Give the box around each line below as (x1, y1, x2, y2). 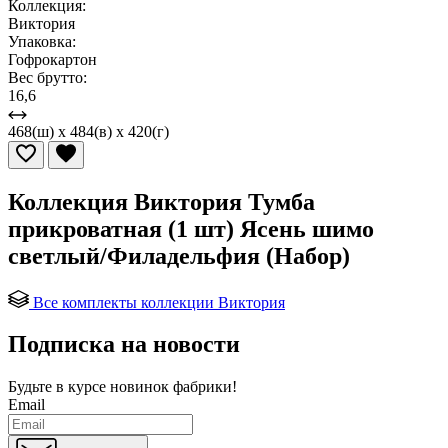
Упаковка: (8, 32, 76, 50)
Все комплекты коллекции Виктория (33, 293, 285, 311)
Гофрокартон (8, 50, 97, 68)
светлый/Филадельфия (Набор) (8, 242, 350, 269)
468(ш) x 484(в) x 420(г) (8, 122, 169, 140)
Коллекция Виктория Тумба (8, 188, 315, 215)
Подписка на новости (8, 331, 240, 358)
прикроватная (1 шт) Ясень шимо (8, 215, 374, 242)
